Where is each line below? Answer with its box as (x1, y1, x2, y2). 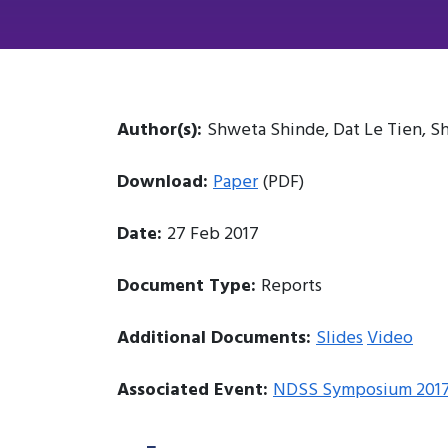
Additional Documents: (117, 323, 316, 353)
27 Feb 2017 (167, 219, 259, 249)
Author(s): (117, 115, 207, 145)
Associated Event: (117, 375, 273, 405)
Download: (117, 167, 213, 197)
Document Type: (117, 271, 261, 301)
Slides (316, 323, 363, 353)
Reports (261, 271, 322, 301)
